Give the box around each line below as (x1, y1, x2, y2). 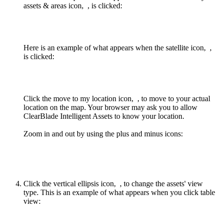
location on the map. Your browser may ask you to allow (23, 103, 197, 112)
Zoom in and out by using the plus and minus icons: (23, 130, 183, 138)
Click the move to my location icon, (23, 94, 135, 103)
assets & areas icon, (23, 1, 86, 10)
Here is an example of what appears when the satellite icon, (23, 44, 208, 52)
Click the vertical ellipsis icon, (23, 179, 118, 188)
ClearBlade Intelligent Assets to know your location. (23, 112, 184, 121)
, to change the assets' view (120, 179, 203, 188)
